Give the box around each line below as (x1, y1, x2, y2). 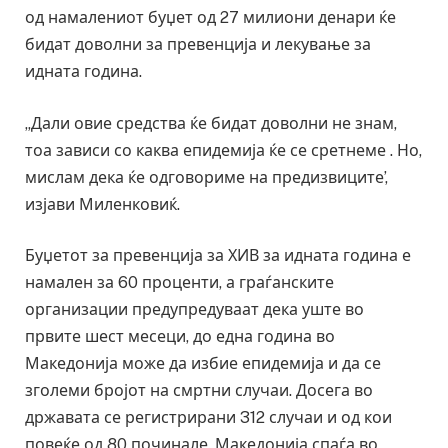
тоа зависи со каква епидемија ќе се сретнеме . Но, (25, 140, 422, 160)
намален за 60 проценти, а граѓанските (25, 273, 334, 293)
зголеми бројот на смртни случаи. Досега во (25, 381, 373, 401)
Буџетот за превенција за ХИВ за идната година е (25, 246, 411, 266)
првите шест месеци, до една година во (25, 327, 335, 347)
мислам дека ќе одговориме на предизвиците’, (25, 167, 388, 187)
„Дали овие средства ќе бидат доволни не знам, (25, 113, 397, 133)
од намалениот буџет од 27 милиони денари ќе (25, 7, 396, 27)
